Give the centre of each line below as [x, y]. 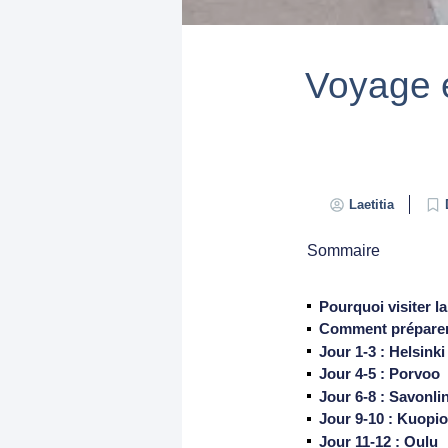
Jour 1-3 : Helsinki [382, 351]
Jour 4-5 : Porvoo [379, 374]
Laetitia [371, 205]
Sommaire [343, 250]
